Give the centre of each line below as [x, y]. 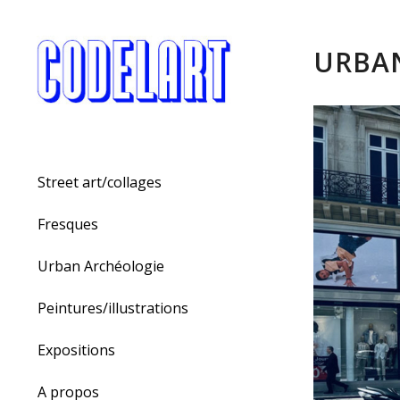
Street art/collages [100, 183]
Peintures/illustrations [113, 308]
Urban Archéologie [101, 267]
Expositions [76, 350]
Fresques [68, 225]
